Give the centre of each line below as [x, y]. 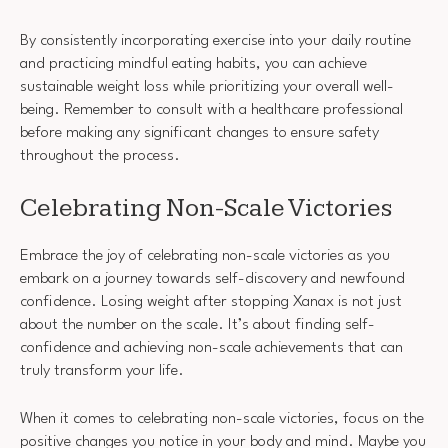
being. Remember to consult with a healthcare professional [211, 110]
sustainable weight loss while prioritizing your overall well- [207, 87]
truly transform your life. [102, 370]
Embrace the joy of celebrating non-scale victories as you [205, 255]
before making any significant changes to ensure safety [199, 133]
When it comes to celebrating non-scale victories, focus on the [222, 419]
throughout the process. [100, 156]
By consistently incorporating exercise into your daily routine [215, 41]
